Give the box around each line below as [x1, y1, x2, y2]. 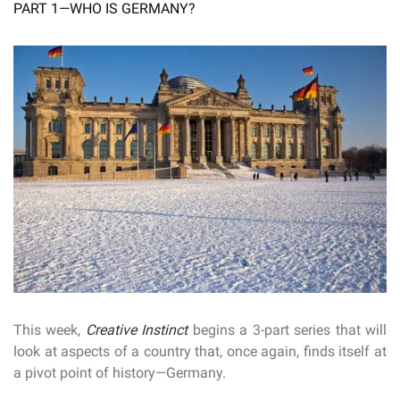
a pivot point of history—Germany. [13, 363, 226, 381]
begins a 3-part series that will [187, 321, 387, 338]
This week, [13, 321, 86, 338]
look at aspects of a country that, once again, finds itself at [13, 342, 387, 360]
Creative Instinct [85, 321, 188, 338]
